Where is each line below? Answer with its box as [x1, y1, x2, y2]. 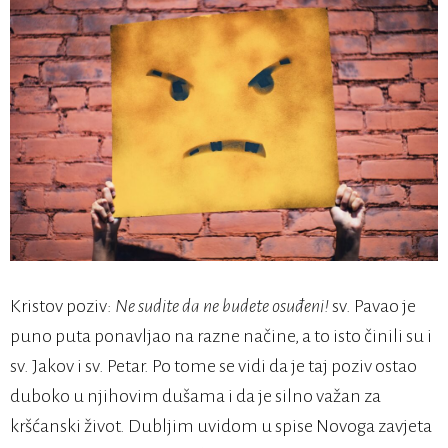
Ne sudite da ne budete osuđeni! [115, 296, 329, 317]
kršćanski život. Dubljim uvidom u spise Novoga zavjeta [10, 416, 432, 437]
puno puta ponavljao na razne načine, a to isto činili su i [10, 326, 432, 347]
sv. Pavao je [329, 296, 416, 317]
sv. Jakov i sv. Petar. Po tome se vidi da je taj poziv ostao [10, 356, 417, 377]
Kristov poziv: [10, 296, 115, 317]
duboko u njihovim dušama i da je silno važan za [10, 386, 381, 407]
